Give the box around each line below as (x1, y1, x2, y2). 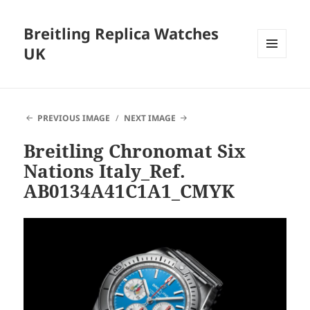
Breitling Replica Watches (24, 23, 219, 44)
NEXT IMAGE (124, 112, 176, 125)
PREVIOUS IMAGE (37, 112, 110, 125)
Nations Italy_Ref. (24, 158, 186, 184)
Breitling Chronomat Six (24, 138, 246, 164)
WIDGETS (257, 81, 297, 93)
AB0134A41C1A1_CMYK (24, 179, 235, 204)
